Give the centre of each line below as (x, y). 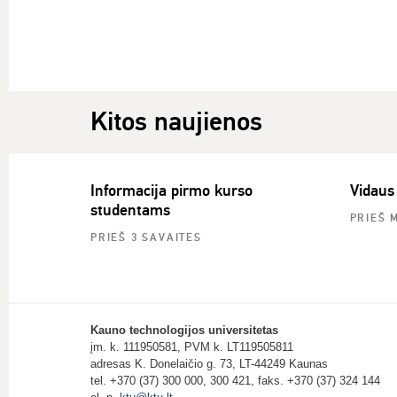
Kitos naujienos (176, 122)
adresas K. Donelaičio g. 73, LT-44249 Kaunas (209, 364)
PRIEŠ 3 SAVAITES (146, 238)
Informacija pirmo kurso (171, 191)
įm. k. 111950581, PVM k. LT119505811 (192, 347)
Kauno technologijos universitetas (184, 330)
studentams (130, 210)
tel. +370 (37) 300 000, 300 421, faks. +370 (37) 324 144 (235, 381)
